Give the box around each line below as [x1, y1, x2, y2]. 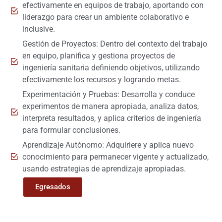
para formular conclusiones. [22, 125, 120, 135]
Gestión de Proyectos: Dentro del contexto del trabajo [22, 39, 207, 49]
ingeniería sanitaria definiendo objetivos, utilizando [22, 62, 200, 72]
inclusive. [22, 24, 55, 34]
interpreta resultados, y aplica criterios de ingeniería [22, 113, 201, 123]
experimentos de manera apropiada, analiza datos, [22, 101, 199, 111]
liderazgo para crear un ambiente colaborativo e [22, 12, 189, 22]
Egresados [35, 182, 71, 191]
